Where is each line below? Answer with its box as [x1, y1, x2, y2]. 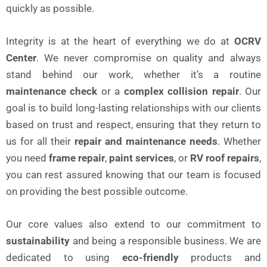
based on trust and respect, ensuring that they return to [6, 119, 261, 131]
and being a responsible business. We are [70, 235, 261, 247]
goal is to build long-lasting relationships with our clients [6, 102, 261, 114]
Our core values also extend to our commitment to [6, 218, 261, 231]
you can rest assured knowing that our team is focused [6, 169, 261, 181]
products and [178, 252, 262, 264]
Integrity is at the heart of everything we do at [6, 35, 234, 48]
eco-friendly [122, 252, 179, 264]
